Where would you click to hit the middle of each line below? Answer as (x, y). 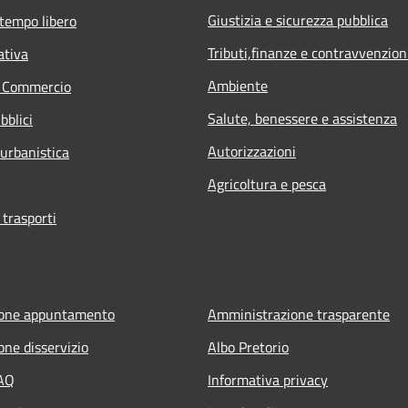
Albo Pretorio (248, 347)
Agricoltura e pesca (267, 184)
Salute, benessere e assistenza (302, 118)
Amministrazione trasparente (299, 314)
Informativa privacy (268, 379)
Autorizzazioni (252, 151)
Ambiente (238, 85)
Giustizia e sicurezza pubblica (298, 20)
